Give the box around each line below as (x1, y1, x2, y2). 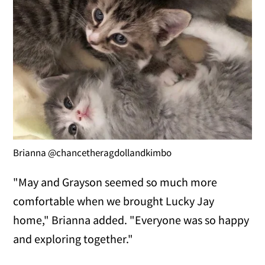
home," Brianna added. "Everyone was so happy (13, 212, 250, 228)
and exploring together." (13, 231, 134, 247)
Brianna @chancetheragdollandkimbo (13, 146, 172, 160)
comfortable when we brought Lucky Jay (13, 193, 215, 209)
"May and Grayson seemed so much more (13, 174, 218, 190)
